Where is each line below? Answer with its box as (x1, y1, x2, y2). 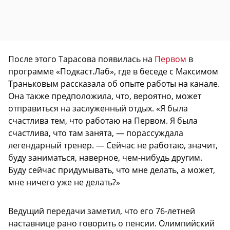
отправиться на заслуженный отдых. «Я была (8, 102, 188, 114)
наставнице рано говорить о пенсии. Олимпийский (8, 217, 215, 229)
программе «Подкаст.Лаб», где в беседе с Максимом (8, 65, 218, 77)
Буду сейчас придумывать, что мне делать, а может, (8, 164, 215, 176)
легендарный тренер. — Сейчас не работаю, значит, (8, 139, 218, 151)
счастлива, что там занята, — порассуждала (8, 127, 183, 139)
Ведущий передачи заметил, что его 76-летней (8, 205, 195, 217)
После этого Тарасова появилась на (8, 53, 155, 65)
